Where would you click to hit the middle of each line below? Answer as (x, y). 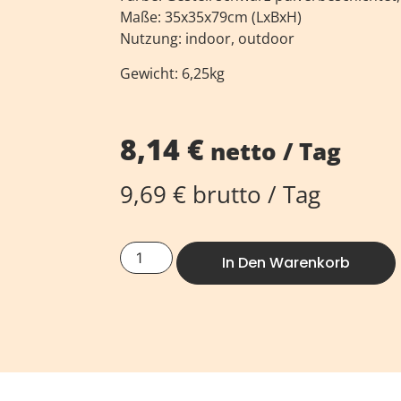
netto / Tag (273, 151)
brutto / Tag (254, 194)
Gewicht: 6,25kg (173, 73)
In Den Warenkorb (286, 263)
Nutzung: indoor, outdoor (208, 39)
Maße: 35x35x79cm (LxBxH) (211, 17)
